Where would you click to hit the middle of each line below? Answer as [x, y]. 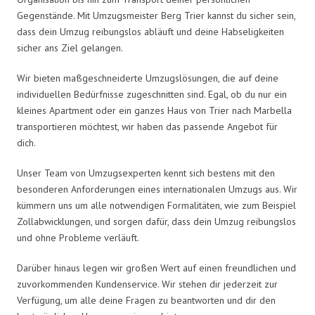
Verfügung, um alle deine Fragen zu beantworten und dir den [146, 300]
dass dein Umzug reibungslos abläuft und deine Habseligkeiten [150, 31]
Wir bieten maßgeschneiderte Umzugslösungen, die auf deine [148, 78]
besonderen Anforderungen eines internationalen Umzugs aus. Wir [157, 189]
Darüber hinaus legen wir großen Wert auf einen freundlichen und [156, 268]
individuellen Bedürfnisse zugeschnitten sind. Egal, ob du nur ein [152, 94]
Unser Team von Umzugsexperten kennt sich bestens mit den [146, 173]
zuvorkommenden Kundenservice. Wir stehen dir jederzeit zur [147, 284]
